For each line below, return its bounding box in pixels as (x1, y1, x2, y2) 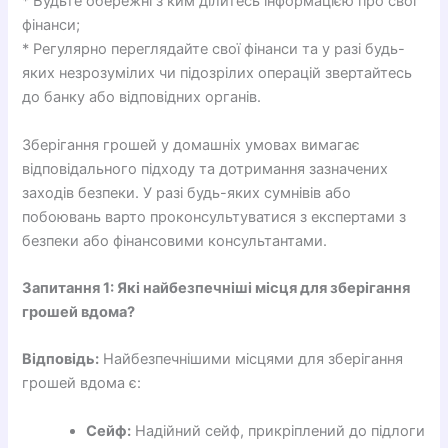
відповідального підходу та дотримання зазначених (22, 159, 389, 178)
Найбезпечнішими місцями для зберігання (99, 350, 404, 369)
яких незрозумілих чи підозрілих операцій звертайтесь (22, 64, 413, 83)
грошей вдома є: (22, 374, 142, 393)
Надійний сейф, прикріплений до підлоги (131, 421, 426, 440)
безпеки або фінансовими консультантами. (22, 231, 328, 250)
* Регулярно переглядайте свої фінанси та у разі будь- (22, 40, 406, 59)
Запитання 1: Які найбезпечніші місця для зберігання (22, 279, 411, 298)
